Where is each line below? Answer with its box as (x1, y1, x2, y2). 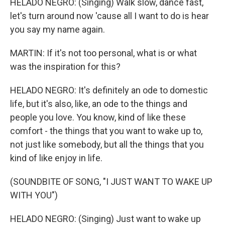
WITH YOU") (10, 190, 58, 200)
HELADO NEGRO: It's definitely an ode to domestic (10, 85, 208, 95)
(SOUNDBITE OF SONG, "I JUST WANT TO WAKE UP (10, 176, 212, 187)
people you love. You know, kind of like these (10, 112, 186, 123)
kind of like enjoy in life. (10, 153, 102, 163)
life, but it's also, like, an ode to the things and (10, 98, 187, 109)
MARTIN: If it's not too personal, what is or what (10, 48, 197, 58)
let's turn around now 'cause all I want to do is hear (10, 11, 209, 21)
